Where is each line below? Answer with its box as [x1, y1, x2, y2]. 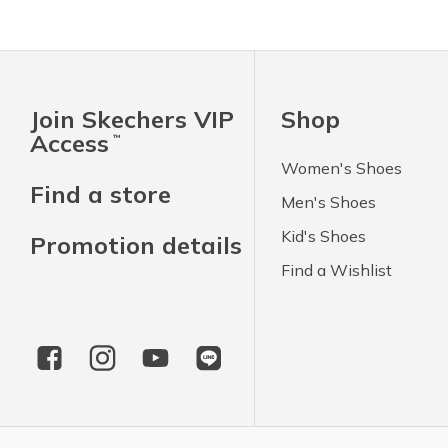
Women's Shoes [281, 158, 403, 179]
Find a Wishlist [281, 260, 393, 281]
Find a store [30, 179, 171, 210]
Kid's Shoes [281, 226, 367, 247]
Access [30, 128, 109, 159]
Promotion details [30, 230, 242, 261]
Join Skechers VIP [30, 104, 234, 135]
